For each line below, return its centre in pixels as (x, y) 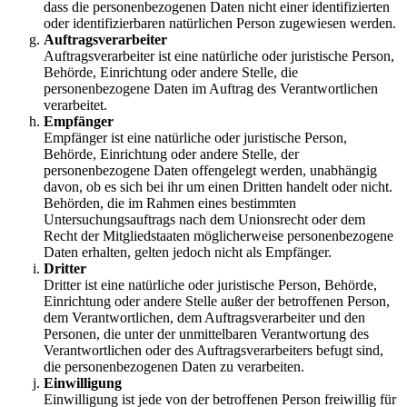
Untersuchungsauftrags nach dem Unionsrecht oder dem (204, 220)
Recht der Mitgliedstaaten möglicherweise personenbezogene (218, 236)
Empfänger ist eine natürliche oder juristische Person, (195, 138)
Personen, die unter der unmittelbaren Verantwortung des (206, 334)
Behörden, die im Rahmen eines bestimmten (170, 203)
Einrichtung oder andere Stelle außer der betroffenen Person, (217, 302)
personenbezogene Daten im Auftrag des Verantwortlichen (211, 89)
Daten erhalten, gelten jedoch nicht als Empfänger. (188, 253)
